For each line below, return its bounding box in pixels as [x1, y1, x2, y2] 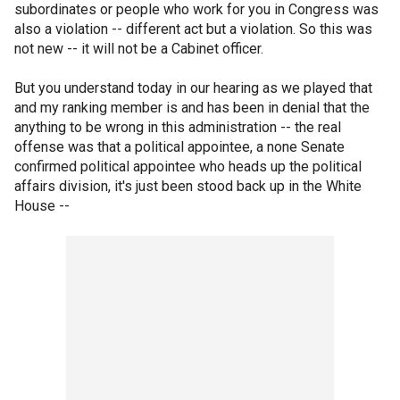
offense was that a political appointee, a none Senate [14, 138, 345, 155]
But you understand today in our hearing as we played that [14, 79, 372, 96]
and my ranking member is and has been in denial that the [14, 99, 370, 116]
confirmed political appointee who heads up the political [14, 158, 362, 175]
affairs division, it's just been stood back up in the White [14, 178, 362, 195]
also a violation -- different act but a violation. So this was [14, 21, 372, 37]
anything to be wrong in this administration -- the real [14, 119, 341, 136]
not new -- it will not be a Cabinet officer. [14, 40, 263, 57]
